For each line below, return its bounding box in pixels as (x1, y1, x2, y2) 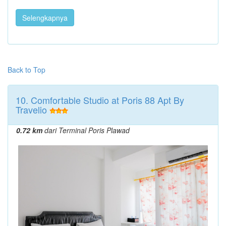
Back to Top (8, 64, 45, 75)
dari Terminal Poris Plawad (42, 125, 130, 135)
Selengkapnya (22, 12, 68, 23)
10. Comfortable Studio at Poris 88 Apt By (16, 93, 184, 106)
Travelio (16, 102, 47, 116)
